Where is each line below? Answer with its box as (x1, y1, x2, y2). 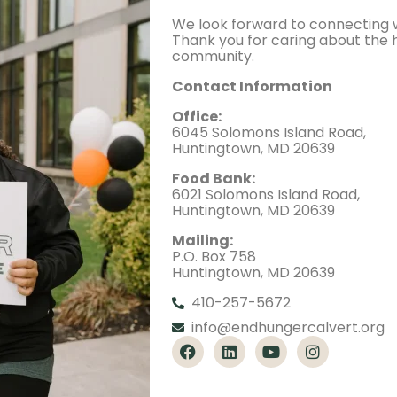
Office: (171, 106, 230, 128)
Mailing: (171, 230, 242, 252)
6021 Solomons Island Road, (171, 184, 360, 206)
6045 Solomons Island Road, (171, 122, 366, 144)
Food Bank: (171, 168, 264, 190)
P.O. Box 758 (171, 246, 256, 268)
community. (171, 46, 258, 67)
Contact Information (171, 76, 332, 97)
